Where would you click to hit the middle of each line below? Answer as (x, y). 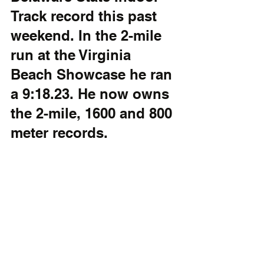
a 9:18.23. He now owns (92, 94)
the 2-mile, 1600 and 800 (93, 113)
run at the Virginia (73, 55)
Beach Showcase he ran (93, 75)
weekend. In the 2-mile (88, 36)
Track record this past (86, 16)
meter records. (63, 133)
